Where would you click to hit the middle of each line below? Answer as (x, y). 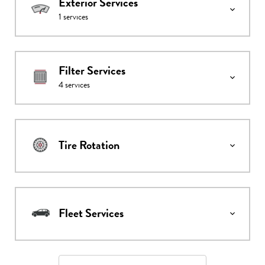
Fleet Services (91, 214)
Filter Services (92, 71)
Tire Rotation (89, 146)
